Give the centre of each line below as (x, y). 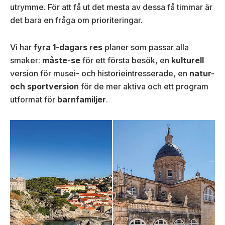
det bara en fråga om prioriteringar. (76, 20)
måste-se (61, 61)
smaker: (26, 61)
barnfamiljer (82, 100)
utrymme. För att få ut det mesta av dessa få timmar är (111, 7)
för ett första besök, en (126, 61)
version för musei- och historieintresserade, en (100, 74)
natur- (202, 74)
